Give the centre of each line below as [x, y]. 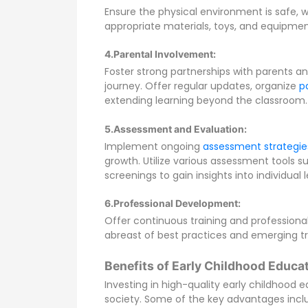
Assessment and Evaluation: [180, 129]
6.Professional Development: [173, 203]
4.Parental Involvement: [160, 54]
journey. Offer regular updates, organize [202, 86]
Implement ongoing [154, 146]
